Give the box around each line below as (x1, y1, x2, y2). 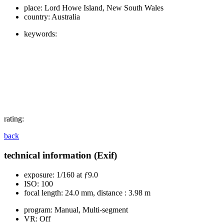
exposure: (24, 170, 54, 179)
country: (24, 12, 50, 21)
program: (24, 205, 52, 214)
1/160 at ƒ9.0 (54, 170, 98, 179)
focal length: (24, 188, 63, 197)
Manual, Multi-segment (52, 205, 128, 214)
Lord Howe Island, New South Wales (42, 3, 163, 12)
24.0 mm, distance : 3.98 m (63, 188, 150, 197)
